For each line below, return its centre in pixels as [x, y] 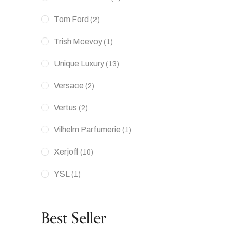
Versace [69, 85]
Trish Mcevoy [78, 41]
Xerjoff [66, 152]
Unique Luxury [79, 63]
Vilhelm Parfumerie [87, 130]
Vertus [65, 108]
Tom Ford [71, 19]
